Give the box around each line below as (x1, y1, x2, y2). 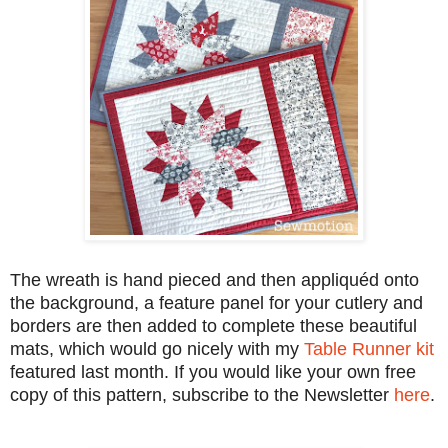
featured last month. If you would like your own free (10, 361, 416, 382)
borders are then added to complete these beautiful (10, 315, 417, 336)
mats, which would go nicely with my (10, 338, 304, 359)
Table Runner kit (304, 338, 434, 359)
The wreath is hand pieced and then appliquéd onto (10, 269, 419, 290)
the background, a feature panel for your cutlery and (10, 292, 423, 313)
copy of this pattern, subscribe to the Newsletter (10, 384, 394, 405)
